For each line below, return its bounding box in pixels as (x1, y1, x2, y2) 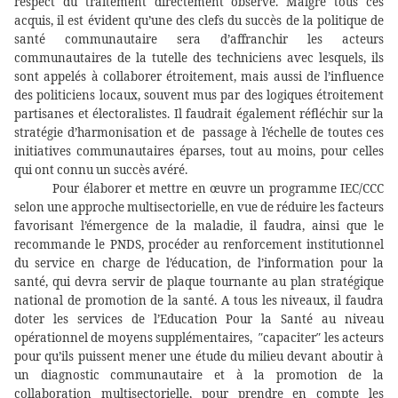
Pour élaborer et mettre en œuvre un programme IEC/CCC (49, 180, 384, 197)
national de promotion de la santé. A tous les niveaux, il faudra (14, 292, 384, 309)
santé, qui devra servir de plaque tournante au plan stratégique (14, 274, 384, 291)
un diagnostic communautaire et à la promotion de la (14, 367, 384, 384)
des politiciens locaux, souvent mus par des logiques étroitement (14, 87, 384, 104)
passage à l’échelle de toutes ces (198, 124, 384, 141)
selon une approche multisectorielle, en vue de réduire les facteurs (14, 199, 384, 216)
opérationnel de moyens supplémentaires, (14, 330, 253, 346)
